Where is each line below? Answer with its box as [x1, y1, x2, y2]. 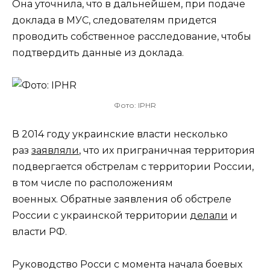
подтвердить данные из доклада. [12, 46, 184, 58]
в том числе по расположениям [12, 177, 173, 189]
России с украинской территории [12, 209, 190, 221]
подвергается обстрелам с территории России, [12, 160, 254, 172]
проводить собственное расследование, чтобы [12, 30, 251, 42]
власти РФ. [12, 225, 67, 237]
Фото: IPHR [114, 100, 156, 110]
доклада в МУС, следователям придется [12, 14, 217, 26]
